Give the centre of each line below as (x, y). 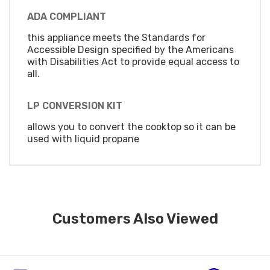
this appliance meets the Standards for (116, 37)
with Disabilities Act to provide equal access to (133, 61)
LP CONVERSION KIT (75, 106)
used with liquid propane (83, 139)
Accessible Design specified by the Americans (130, 49)
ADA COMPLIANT (67, 16)
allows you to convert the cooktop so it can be (131, 127)
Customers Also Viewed (135, 218)
